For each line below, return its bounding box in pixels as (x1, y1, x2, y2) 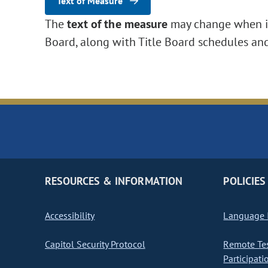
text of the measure (67, 16, 170, 32)
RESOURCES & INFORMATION (45, 174, 182, 188)
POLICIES (223, 174, 266, 188)
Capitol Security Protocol (45, 238, 145, 251)
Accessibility (45, 209, 95, 222)
